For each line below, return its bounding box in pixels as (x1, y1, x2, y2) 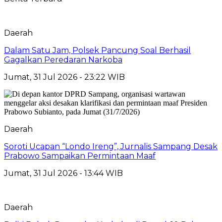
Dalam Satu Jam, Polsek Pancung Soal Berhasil (4, 45, 191, 55)
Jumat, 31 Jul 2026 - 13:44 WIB (4, 168, 123, 178)
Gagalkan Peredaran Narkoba (4, 55, 122, 64)
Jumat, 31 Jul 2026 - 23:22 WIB (4, 72, 125, 82)
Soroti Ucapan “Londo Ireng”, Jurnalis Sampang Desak (4, 141, 218, 151)
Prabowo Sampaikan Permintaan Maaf (4, 151, 156, 161)
